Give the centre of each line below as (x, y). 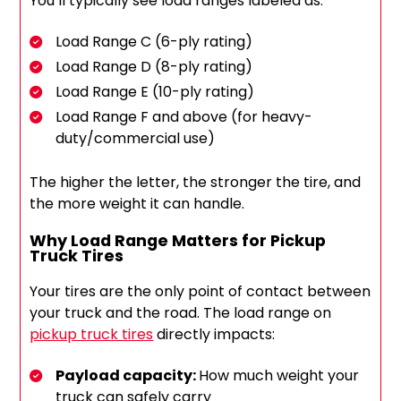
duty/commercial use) (136, 139)
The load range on (268, 313)
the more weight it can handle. (137, 204)
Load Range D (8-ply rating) (154, 67)
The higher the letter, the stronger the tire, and (196, 183)
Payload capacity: (128, 376)
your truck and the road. (117, 313)
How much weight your (279, 376)
